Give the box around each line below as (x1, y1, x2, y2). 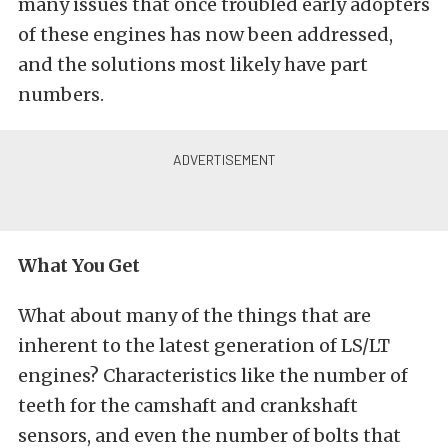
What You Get (18, 254, 140, 278)
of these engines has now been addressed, (18, 23, 393, 47)
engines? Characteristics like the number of (18, 364, 408, 388)
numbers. (18, 83, 104, 107)
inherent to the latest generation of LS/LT (18, 334, 390, 358)
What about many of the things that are (18, 304, 371, 328)
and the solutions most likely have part (18, 53, 368, 77)
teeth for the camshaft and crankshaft (18, 394, 358, 418)
